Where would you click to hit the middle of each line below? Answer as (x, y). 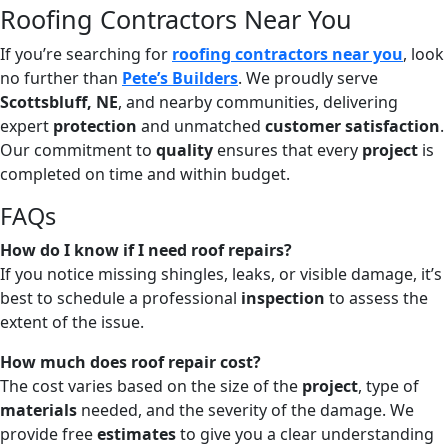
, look (423, 54)
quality (184, 150)
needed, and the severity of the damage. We (245, 410)
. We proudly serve (308, 78)
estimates (136, 434)
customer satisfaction (352, 126)
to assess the (376, 298)
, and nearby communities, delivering (258, 102)
